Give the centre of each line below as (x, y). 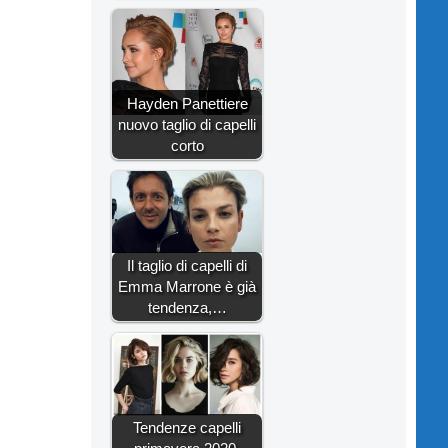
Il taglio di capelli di (187, 265)
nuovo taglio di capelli (187, 124)
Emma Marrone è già (187, 286)
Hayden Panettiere (187, 103)
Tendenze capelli (187, 427)
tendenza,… (187, 307)
